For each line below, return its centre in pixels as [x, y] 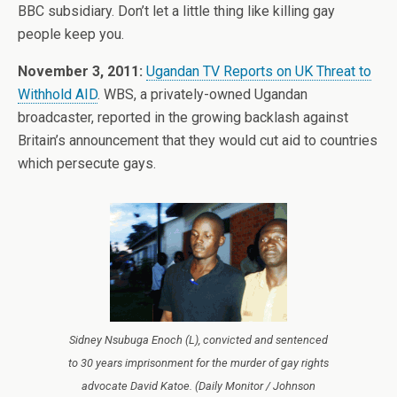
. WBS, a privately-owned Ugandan [202, 94]
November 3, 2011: [80, 71]
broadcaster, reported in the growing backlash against [183, 117]
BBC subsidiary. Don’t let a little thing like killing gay [176, 11]
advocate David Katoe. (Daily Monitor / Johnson [198, 386]
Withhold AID [58, 94]
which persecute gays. [87, 163]
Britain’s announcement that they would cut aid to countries [198, 140]
